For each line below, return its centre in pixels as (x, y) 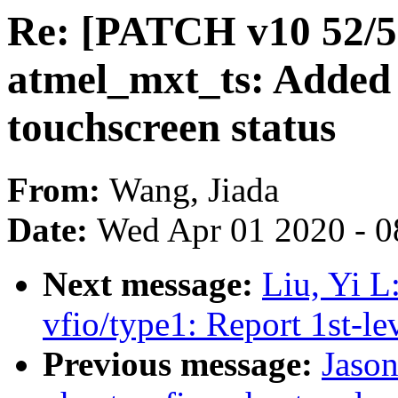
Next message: (152, 284)
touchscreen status (171, 127)
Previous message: (182, 364)
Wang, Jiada (194, 190)
